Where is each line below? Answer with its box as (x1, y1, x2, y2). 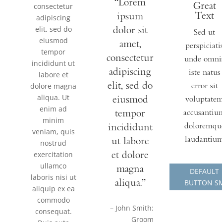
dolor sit (112, 24, 148, 37)
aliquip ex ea (32, 183, 75, 193)
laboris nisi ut (30, 172, 76, 182)
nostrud (40, 138, 66, 148)
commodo (37, 195, 70, 205)
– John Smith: (110, 203, 154, 213)
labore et (38, 69, 68, 79)
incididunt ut (32, 58, 75, 68)
